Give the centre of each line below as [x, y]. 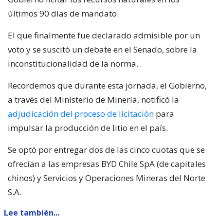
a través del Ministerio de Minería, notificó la [93, 99]
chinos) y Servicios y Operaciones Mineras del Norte [107, 178]
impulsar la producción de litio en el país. [88, 127]
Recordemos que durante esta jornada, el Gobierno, [107, 85]
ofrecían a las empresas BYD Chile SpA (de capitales [107, 163]
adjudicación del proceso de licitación [82, 113]
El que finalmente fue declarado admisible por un [104, 35]
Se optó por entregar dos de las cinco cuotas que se [106, 149]
